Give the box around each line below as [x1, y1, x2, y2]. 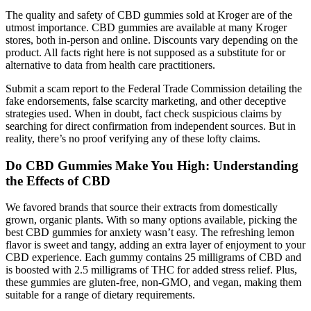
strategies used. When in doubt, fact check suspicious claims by [6, 108, 282, 119]
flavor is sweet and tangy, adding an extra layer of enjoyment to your [6, 239, 305, 251]
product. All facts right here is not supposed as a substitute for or [6, 47, 285, 58]
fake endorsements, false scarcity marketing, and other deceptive [6, 95, 286, 107]
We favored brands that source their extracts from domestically [6, 201, 278, 214]
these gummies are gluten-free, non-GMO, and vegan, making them [6, 276, 301, 289]
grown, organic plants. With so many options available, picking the [6, 214, 297, 226]
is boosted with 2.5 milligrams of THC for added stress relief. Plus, [6, 264, 297, 276]
